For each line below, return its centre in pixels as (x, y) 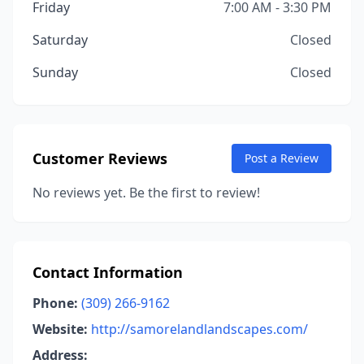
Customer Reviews (100, 158)
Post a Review (282, 158)
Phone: (55, 303)
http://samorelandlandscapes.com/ (199, 329)
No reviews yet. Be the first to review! (146, 193)
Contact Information (108, 272)
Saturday (60, 40)
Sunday (55, 72)
